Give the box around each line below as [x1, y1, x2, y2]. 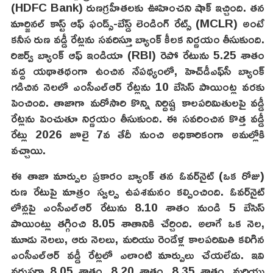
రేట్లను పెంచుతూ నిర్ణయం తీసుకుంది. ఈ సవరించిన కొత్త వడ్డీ [11, 107, 264, 129]
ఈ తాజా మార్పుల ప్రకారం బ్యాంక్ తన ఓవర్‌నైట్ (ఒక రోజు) [11, 165, 264, 186]
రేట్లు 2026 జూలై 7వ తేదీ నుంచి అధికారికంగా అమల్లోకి [11, 123, 264, 145]
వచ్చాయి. [11, 139, 46, 161]
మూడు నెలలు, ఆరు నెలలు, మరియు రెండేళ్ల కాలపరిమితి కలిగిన [11, 228, 264, 250]
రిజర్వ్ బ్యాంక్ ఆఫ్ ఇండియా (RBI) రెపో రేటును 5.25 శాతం [11, 44, 264, 66]
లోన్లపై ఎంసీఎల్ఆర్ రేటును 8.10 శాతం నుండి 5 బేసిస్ [11, 196, 264, 218]
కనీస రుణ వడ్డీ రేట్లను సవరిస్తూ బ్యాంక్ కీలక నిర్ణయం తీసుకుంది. [11, 28, 264, 50]
